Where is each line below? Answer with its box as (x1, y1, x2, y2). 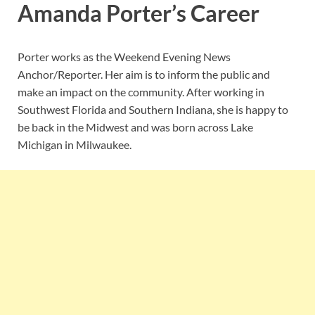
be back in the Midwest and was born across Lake (18, 120, 253, 134)
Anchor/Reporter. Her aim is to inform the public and (18, 67, 270, 82)
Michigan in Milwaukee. (18, 138, 131, 152)
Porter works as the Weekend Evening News (18, 50, 231, 64)
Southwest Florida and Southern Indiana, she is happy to (18, 103, 288, 117)
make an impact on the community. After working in (18, 85, 264, 99)
